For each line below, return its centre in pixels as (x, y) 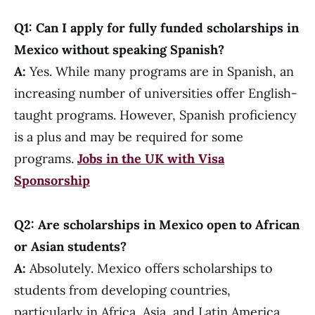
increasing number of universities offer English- (156, 93)
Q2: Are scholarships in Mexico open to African (157, 225)
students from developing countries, (122, 290)
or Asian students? (70, 246)
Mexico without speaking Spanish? (119, 50)
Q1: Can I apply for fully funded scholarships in (156, 28)
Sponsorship (52, 180)
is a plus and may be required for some (129, 137)
